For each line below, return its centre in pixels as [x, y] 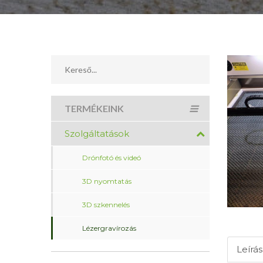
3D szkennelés [106, 205]
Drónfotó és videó [112, 158]
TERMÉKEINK [94, 108]
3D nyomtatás [107, 181]
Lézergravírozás [109, 228]
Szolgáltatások [97, 134]
